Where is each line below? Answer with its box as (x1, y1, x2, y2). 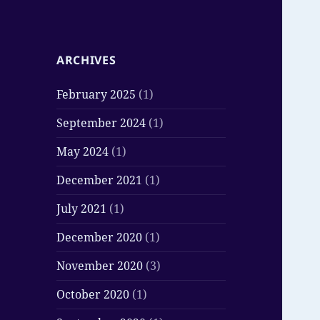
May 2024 (56, 144, 109, 160)
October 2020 (56, 286, 130, 303)
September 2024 (56, 115, 146, 131)
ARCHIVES (56, 52, 116, 69)
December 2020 (56, 229, 143, 246)
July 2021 (56, 201, 107, 217)
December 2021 (56, 172, 143, 189)
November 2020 (56, 258, 144, 274)
